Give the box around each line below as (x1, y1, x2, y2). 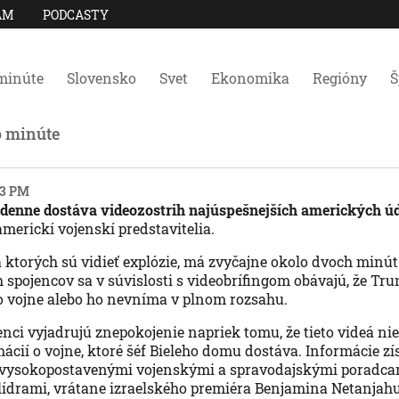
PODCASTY (43, 5, 109, 23)
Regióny (313, 69, 367, 87)
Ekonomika (211, 69, 289, 87)
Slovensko (67, 69, 136, 87)
